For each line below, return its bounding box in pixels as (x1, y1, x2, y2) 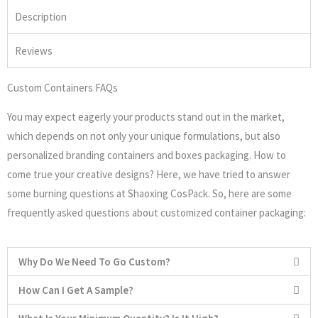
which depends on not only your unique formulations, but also (7, 128, 280, 143)
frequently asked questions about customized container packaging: (7, 205, 306, 219)
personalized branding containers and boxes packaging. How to (7, 148, 286, 162)
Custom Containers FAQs (7, 80, 118, 94)
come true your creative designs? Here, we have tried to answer (7, 167, 290, 181)
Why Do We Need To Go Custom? (18, 254, 170, 268)
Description (15, 9, 67, 23)
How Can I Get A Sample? (18, 283, 133, 297)
